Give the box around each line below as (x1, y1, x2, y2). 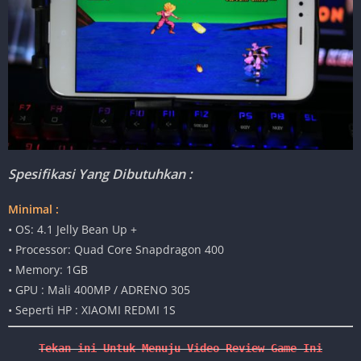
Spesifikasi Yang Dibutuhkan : (8, 164, 192, 183)
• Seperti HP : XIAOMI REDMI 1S (8, 301, 176, 317)
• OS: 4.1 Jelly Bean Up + (8, 221, 137, 237)
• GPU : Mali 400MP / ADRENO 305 (8, 281, 190, 297)
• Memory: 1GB (8, 261, 88, 277)
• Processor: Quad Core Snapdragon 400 (8, 241, 224, 257)
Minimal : (8, 201, 59, 217)
